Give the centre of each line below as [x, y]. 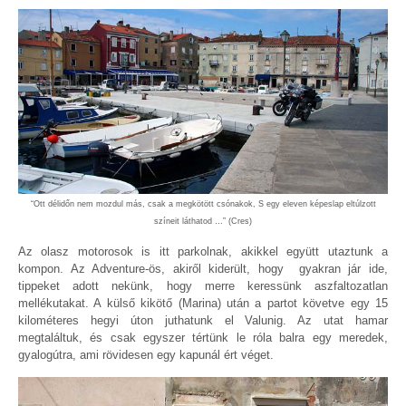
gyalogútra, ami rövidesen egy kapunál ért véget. [146, 354]
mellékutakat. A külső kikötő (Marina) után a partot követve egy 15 [203, 303]
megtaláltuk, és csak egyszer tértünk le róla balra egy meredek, [203, 337]
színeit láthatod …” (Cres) [203, 221]
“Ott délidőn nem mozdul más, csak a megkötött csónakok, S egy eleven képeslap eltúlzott [203, 203]
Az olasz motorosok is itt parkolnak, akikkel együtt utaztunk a [203, 251]
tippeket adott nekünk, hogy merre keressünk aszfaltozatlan [203, 285]
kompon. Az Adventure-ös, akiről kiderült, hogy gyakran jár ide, [203, 268]
